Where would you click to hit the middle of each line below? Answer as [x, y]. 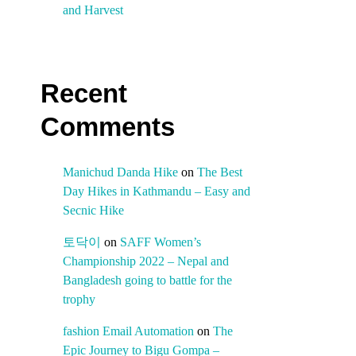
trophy [79, 300]
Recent [84, 94]
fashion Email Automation [128, 331]
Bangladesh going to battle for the [147, 281]
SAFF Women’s [161, 242]
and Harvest [93, 10]
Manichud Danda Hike [120, 172]
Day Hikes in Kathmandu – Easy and [157, 192]
